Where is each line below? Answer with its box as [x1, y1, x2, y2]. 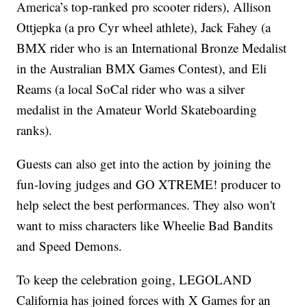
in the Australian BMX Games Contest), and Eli [16, 60, 267, 77]
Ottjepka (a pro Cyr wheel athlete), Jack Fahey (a [16, 19, 271, 36]
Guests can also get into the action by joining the [16, 155, 271, 173]
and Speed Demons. [16, 237, 123, 255]
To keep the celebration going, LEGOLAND [16, 271, 252, 288]
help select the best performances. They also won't [16, 196, 276, 214]
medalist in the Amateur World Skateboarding [16, 101, 258, 119]
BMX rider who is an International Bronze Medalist [16, 39, 287, 57]
